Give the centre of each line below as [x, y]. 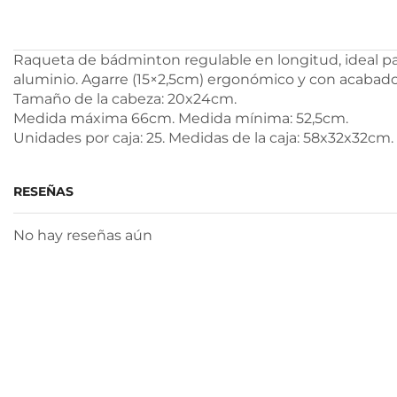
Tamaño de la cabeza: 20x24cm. [125, 98]
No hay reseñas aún [83, 235]
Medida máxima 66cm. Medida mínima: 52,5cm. [181, 118]
